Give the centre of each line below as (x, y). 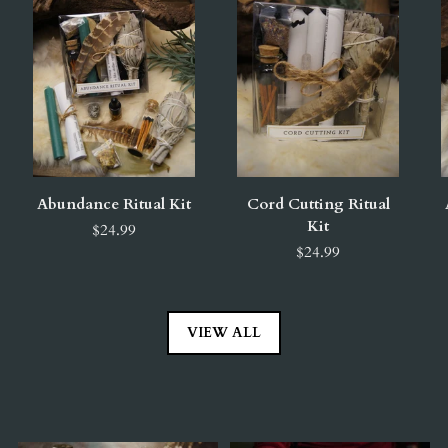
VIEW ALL (224, 332)
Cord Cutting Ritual (318, 203)
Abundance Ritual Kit (114, 203)
